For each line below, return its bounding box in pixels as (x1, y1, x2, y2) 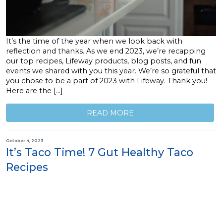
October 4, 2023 (6, 138, 44, 144)
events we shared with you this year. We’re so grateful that (6, 66, 216, 76)
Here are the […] (6, 86, 63, 96)
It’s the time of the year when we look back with (6, 37, 182, 46)
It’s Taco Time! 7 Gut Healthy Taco (6, 145, 193, 159)
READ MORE (86, 108, 134, 117)
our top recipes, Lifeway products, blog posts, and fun (6, 56, 201, 66)
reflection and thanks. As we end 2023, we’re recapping (6, 47, 206, 56)
